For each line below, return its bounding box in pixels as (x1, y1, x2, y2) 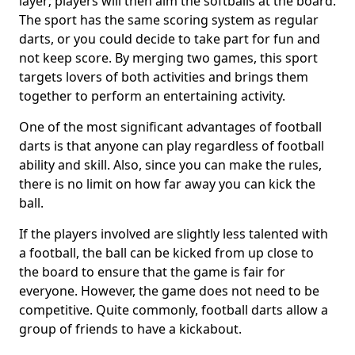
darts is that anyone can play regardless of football (19, 137, 324, 155)
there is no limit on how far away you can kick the (19, 175, 315, 193)
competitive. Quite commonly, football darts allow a (19, 301, 328, 319)
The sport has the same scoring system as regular (19, 11, 319, 29)
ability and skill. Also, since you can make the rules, (19, 156, 322, 174)
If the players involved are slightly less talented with (19, 225, 328, 242)
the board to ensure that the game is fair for (19, 263, 285, 281)
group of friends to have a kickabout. (19, 320, 242, 338)
